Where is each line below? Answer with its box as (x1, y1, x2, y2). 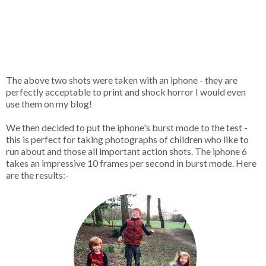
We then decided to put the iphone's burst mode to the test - (6, 121, 248, 133)
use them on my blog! (6, 97, 92, 109)
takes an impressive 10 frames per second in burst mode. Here (6, 157, 256, 169)
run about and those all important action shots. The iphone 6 (6, 145, 247, 157)
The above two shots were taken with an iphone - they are (6, 74, 237, 85)
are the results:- (6, 169, 69, 180)
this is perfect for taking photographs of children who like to (6, 133, 249, 145)
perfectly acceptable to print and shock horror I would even (6, 85, 246, 97)
